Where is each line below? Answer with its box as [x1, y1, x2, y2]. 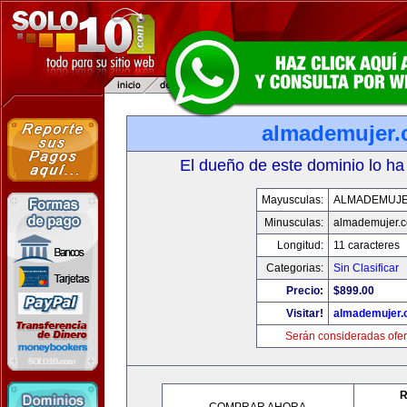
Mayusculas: [262, 194, 323, 206]
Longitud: [277, 239, 323, 252]
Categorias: [266, 262, 323, 274]
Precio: [286, 284, 323, 297]
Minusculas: [264, 216, 323, 229]
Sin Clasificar [333, 262, 399, 274]
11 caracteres [333, 239, 400, 252]
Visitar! [286, 307, 323, 320]
